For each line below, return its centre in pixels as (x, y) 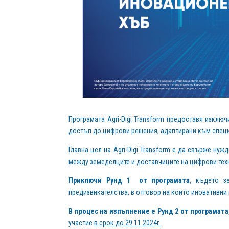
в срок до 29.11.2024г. (128, 223)
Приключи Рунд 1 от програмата (129, 181)
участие (82, 223)
